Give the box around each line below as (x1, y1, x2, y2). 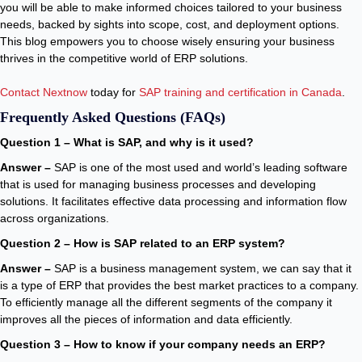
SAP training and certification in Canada (139, 86, 342, 99)
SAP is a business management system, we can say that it (51, 262, 351, 275)
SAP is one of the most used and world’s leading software (54, 161, 347, 174)
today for (90, 86, 139, 99)
